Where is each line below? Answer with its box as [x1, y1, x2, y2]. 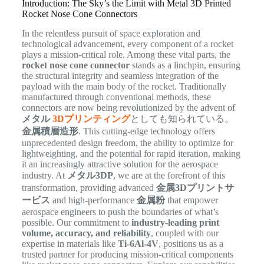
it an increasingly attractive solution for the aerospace [21, 159, 218, 169]
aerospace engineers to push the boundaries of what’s [21, 206, 219, 217]
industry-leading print [131, 217, 219, 227]
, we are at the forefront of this [113, 170, 225, 180]
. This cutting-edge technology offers [78, 126, 215, 136]
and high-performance [49, 194, 137, 205]
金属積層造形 [21, 126, 78, 136]
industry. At [21, 170, 67, 180]
